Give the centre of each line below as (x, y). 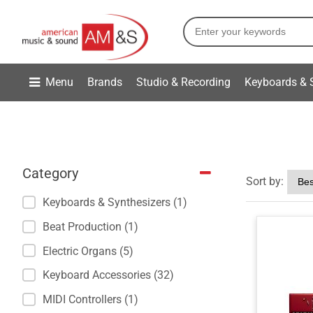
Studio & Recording (183, 82)
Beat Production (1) (90, 226)
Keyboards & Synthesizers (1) (115, 202)
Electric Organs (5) (88, 251)
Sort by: (265, 181)
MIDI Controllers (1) (90, 300)
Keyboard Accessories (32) (108, 275)
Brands (105, 82)
